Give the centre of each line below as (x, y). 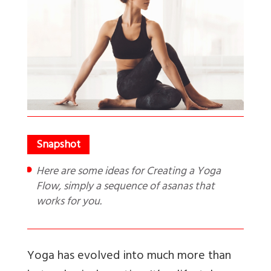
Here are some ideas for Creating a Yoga (40, 173)
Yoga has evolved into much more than (129, 257)
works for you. (69, 203)
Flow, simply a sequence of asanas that (126, 188)
